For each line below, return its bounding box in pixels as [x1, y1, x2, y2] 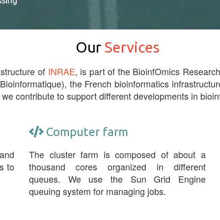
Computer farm [46, 125, 128, 138]
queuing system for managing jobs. [29, 185, 166, 197]
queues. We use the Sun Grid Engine [29, 172, 206, 185]
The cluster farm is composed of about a [29, 148, 206, 161]
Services [104, 39, 160, 55]
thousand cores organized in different [29, 160, 206, 173]
